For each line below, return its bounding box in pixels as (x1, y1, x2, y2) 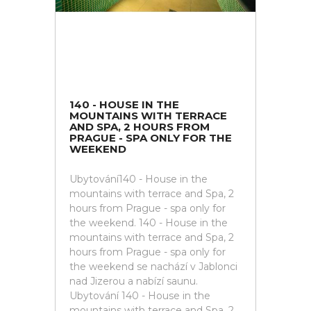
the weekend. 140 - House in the (69, 217, 228, 229)
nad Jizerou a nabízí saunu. (69, 275, 198, 287)
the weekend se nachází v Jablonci (69, 260, 237, 273)
